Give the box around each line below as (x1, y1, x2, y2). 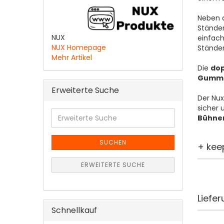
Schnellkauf (51, 204, 97, 216)
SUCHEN (99, 138, 126, 147)
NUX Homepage (51, 42, 106, 53)
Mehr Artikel (51, 52, 92, 63)
